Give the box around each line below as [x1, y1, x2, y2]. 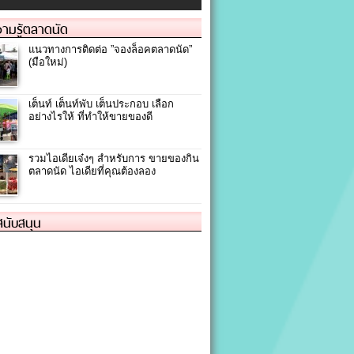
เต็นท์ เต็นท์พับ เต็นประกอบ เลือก [28, 98, 174, 111]
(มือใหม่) [28, 56, 67, 69]
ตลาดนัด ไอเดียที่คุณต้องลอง [28, 165, 156, 178]
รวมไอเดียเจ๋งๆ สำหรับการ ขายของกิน [28, 153, 199, 165]
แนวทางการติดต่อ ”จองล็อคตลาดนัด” [28, 43, 192, 56]
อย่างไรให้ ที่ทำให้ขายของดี [28, 111, 153, 123]
